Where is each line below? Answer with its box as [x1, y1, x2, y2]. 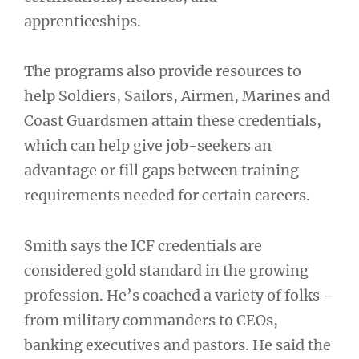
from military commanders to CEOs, [24, 310, 278, 329]
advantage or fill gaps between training [24, 161, 299, 179]
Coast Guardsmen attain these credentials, [24, 111, 321, 130]
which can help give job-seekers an [24, 136, 272, 155]
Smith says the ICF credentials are [24, 236, 262, 255]
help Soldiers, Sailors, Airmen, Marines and [24, 87, 330, 105]
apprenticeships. [24, 11, 141, 30]
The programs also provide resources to [24, 62, 301, 80]
